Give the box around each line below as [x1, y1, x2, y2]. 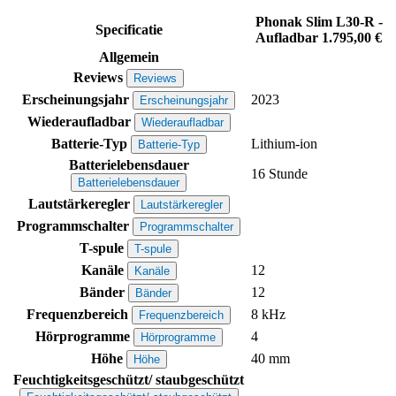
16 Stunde [251, 165, 308, 181]
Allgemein [98, 49, 159, 65]
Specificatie [95, 21, 163, 37]
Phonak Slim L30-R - [255, 13, 383, 29]
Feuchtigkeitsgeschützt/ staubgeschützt [13, 371, 244, 387]
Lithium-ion [251, 135, 317, 151]
